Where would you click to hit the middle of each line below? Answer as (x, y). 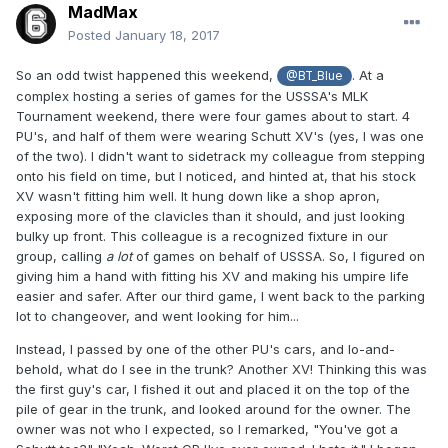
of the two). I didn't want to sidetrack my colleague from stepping (220, 156)
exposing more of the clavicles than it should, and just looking (210, 216)
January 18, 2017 (167, 35)
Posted (91, 35)
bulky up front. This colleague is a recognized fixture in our (202, 236)
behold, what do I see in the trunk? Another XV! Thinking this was (221, 369)
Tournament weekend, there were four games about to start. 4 (213, 116)
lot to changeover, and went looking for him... (159, 316)
